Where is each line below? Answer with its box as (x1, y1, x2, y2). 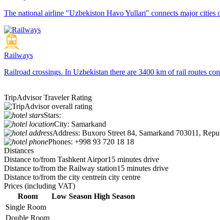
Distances (4, 146, 34, 155)
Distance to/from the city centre (4, 173, 101, 182)
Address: (53, 129, 80, 137)
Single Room (5, 203, 46, 212)
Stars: (44, 111, 61, 120)
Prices (4, 182, 25, 191)
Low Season (52, 192, 92, 201)
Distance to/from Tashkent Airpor (4, 155, 108, 164)
